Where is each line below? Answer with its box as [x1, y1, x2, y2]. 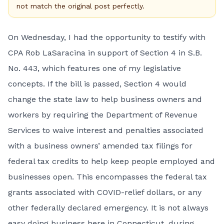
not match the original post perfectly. [16, 2, 144, 10]
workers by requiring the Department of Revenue [8, 110, 197, 119]
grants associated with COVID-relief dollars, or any [8, 187, 201, 197]
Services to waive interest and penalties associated [8, 125, 203, 135]
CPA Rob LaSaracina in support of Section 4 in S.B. [8, 48, 202, 57]
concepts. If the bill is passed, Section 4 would [8, 79, 186, 88]
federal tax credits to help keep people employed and [8, 156, 215, 166]
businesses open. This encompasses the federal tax [8, 172, 207, 181]
